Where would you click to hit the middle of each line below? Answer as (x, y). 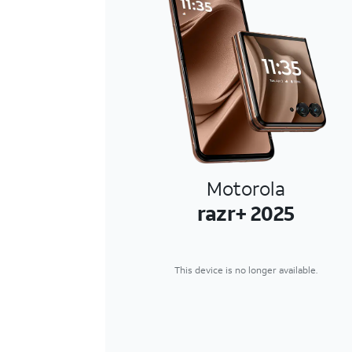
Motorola (246, 189)
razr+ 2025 (246, 213)
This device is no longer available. (246, 270)
